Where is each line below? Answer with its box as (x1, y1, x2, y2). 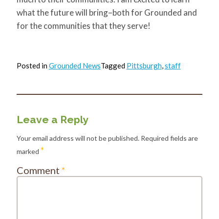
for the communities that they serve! (16, 21, 151, 31)
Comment (16, 164, 62, 176)
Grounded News (48, 61, 101, 70)
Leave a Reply (16, 113, 88, 126)
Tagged (100, 61, 127, 70)
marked (16, 147, 41, 155)
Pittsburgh (126, 61, 162, 70)
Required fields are (140, 133, 198, 142)
